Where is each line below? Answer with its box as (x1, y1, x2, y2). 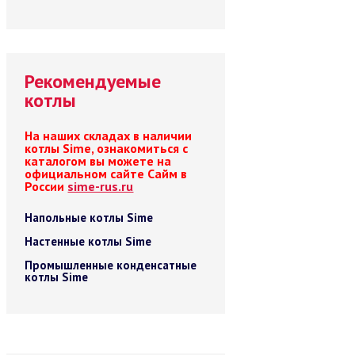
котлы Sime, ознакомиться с (25, 140, 189, 156)
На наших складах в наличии (25, 128, 193, 143)
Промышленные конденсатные (25, 258, 197, 273)
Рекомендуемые (25, 69, 162, 94)
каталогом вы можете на (25, 153, 172, 169)
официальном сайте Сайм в (25, 166, 188, 181)
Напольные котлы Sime (25, 210, 154, 225)
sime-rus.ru (67, 178, 134, 194)
